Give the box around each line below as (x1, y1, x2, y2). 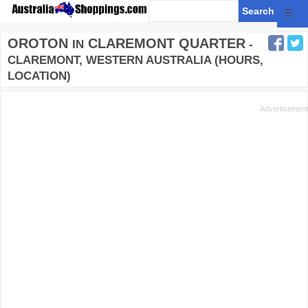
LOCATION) (8, 69, 71, 82)
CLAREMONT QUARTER (84, 36, 245, 51)
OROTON (8, 36, 68, 51)
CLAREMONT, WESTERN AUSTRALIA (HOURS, (8, 54, 263, 67)
